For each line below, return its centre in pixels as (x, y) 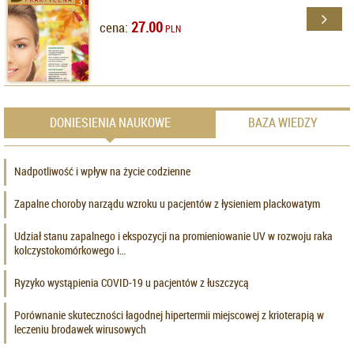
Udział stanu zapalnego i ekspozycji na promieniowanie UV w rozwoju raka (173, 235)
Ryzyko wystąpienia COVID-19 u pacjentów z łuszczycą (132, 282)
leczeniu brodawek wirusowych (80, 329)
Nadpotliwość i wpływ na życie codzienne (102, 171)
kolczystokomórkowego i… (70, 250)
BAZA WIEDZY (283, 123)
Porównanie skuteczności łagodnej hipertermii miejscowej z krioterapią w (169, 314)
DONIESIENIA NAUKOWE (110, 123)
